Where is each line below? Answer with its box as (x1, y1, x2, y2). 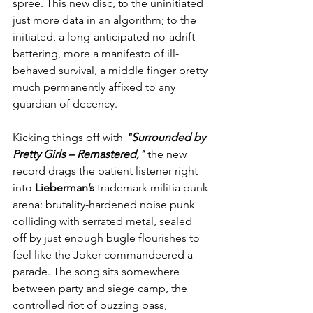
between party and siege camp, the (13, 282, 190, 296)
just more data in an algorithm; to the (13, 13, 199, 27)
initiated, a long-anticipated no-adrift (13, 30, 198, 44)
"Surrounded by (126, 131, 208, 145)
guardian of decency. (13, 97, 117, 111)
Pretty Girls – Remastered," (13, 147, 145, 161)
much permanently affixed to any (13, 80, 178, 94)
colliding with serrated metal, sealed (13, 214, 195, 228)
